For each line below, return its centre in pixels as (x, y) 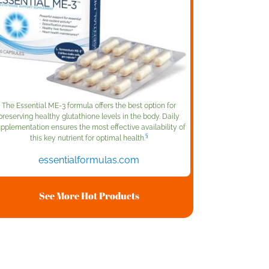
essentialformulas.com (89, 160)
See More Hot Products (89, 195)
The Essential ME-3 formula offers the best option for (89, 105)
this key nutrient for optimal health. (87, 138)
